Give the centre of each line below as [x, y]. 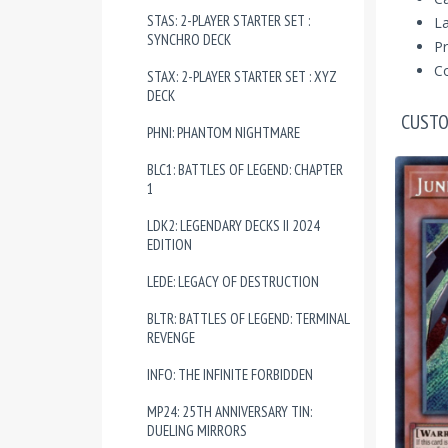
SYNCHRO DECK [189, 39]
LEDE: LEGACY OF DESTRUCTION [233, 281]
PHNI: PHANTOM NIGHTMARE [223, 132]
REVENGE [171, 337]
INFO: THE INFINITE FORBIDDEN [230, 374]
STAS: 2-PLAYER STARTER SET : [228, 20]
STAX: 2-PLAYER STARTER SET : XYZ [242, 76]
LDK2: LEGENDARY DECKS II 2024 [233, 225]
